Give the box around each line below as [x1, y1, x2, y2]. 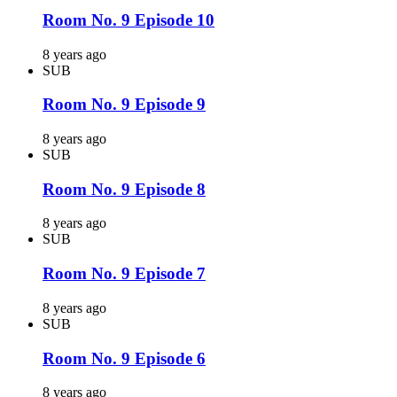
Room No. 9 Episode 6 [43, 348, 206, 368]
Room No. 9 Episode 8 [43, 179, 206, 198]
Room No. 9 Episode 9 [43, 95, 206, 114]
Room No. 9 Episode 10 [43, 10, 214, 29]
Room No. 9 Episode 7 [43, 264, 206, 284]
